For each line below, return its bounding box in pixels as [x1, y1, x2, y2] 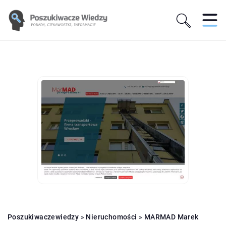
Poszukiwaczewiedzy [8, 212, 79, 221]
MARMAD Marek [144, 212, 199, 221]
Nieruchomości [86, 212, 137, 221]
